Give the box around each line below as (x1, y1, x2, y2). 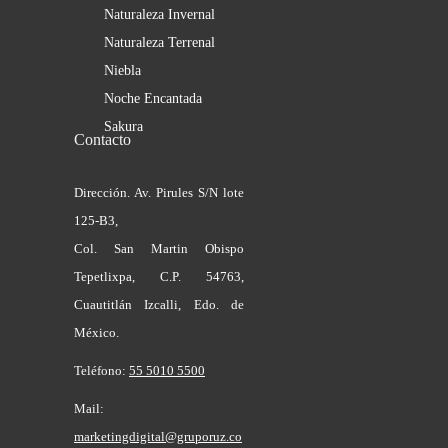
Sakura (104, 119, 143, 135)
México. (74, 325, 119, 341)
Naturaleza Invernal (104, 7, 215, 23)
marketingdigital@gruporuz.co (74, 429, 242, 445)
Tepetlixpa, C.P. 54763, (74, 269, 244, 285)
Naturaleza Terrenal (104, 35, 215, 51)
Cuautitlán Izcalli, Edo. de (74, 297, 244, 313)
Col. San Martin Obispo (74, 241, 244, 257)
